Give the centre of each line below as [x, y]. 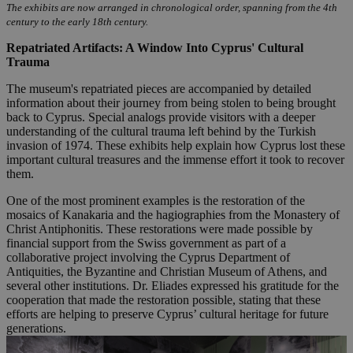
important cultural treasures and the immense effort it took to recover [175, 160]
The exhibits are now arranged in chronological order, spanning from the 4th [172, 8]
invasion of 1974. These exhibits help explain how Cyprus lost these [176, 146]
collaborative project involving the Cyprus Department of [148, 258]
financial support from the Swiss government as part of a [146, 243]
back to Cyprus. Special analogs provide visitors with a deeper [161, 117]
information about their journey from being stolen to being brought [171, 103]
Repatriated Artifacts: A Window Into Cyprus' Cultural [155, 48]
